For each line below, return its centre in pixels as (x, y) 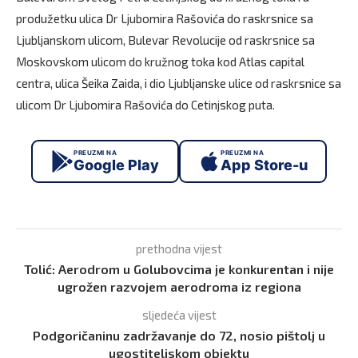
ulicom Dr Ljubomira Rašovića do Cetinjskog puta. (145, 104)
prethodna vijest (179, 248)
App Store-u (264, 165)
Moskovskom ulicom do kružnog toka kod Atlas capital (160, 61)
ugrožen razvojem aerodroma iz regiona (179, 286)
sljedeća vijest (179, 314)
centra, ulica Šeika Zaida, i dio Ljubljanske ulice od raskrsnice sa (179, 83)
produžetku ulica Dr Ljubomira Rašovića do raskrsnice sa (165, 18)
